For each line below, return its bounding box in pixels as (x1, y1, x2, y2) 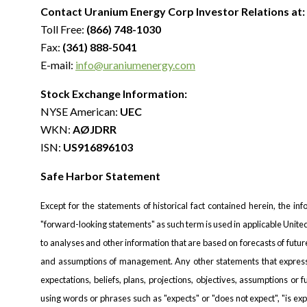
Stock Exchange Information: (40, 87, 187, 100)
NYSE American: (40, 105, 120, 118)
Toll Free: (40, 23, 86, 36)
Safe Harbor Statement (40, 169, 160, 182)
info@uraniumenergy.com (75, 58, 195, 71)
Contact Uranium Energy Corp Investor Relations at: (40, 5, 305, 18)
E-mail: (40, 58, 75, 71)
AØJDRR (73, 123, 116, 136)
